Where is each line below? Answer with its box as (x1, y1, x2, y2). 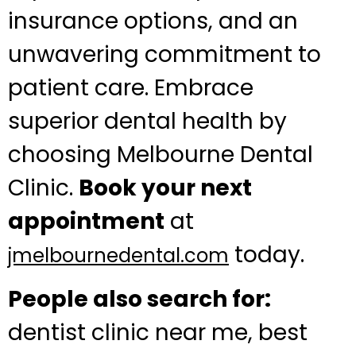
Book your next (79, 172, 252, 203)
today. (229, 238, 304, 270)
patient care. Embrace (8, 72, 253, 103)
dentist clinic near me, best (8, 317, 308, 349)
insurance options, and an (8, 5, 298, 37)
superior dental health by (8, 105, 287, 137)
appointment (8, 205, 164, 237)
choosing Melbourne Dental (8, 138, 313, 170)
